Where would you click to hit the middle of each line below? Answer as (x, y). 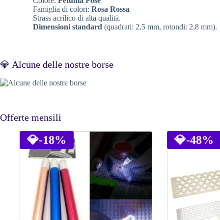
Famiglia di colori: (62, 9)
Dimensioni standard (68, 27)
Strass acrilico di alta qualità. (77, 18)
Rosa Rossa (111, 9)
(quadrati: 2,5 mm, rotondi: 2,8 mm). (160, 27)
